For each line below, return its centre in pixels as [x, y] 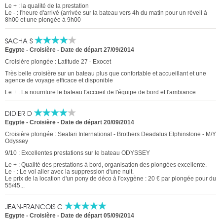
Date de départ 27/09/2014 [97, 50]
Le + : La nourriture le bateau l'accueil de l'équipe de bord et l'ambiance [100, 92]
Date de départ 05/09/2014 [97, 216]
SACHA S [20, 41]
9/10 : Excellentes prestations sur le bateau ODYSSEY [77, 153]
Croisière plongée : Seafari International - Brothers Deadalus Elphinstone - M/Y [110, 134]
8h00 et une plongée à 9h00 [43, 20]
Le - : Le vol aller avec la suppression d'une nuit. [69, 172]
